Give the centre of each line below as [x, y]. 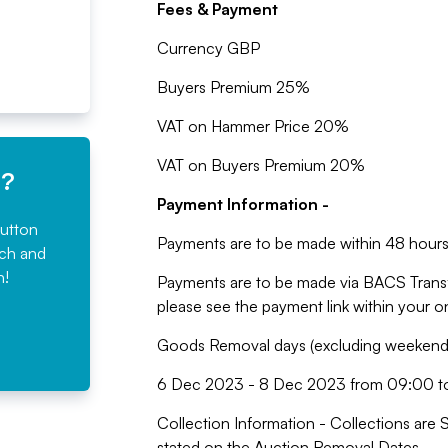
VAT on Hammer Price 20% [252, 126]
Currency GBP [208, 48]
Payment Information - [242, 204]
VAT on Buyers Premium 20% [260, 165]
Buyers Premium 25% [233, 87]
